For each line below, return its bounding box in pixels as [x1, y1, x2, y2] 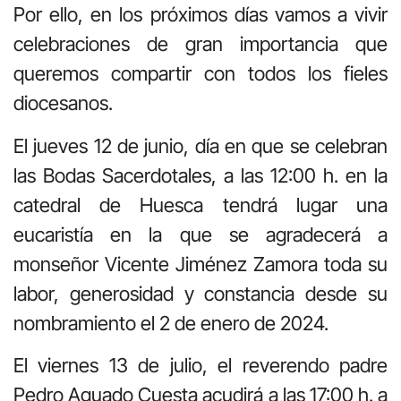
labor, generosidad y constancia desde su [13, 281, 388, 305]
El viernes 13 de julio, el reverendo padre [13, 353, 388, 377]
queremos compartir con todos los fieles [13, 62, 388, 86]
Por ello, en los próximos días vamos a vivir [13, 3, 388, 27]
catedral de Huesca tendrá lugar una [13, 192, 388, 217]
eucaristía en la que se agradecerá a [13, 222, 388, 246]
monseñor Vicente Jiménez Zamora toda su [13, 252, 388, 276]
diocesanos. [13, 91, 113, 115]
